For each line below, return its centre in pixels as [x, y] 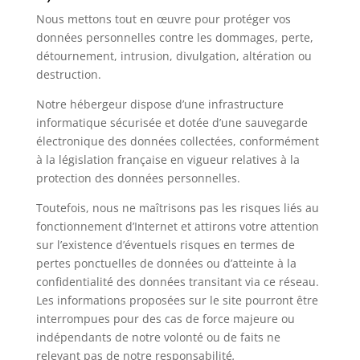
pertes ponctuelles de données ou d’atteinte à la [166, 263]
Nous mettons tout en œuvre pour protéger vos [163, 19]
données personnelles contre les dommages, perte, [174, 37]
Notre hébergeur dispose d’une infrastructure [160, 104]
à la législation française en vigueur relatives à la [168, 160]
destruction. [68, 74]
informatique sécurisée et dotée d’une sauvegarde [172, 123]
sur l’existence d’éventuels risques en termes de [165, 245]
